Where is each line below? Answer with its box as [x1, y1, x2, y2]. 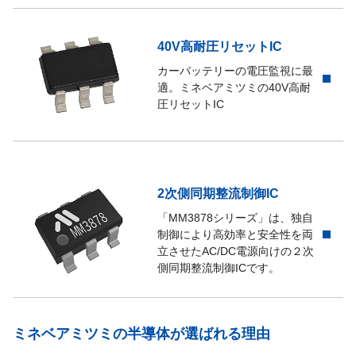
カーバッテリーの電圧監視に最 [157, 64, 314, 77]
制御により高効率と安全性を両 [157, 228, 314, 242]
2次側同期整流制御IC [157, 187, 280, 201]
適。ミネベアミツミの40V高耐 [157, 80, 311, 94]
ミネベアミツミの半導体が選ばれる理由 [13, 325, 270, 342]
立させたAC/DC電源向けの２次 [157, 245, 315, 258]
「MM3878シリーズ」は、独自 [157, 211, 314, 225]
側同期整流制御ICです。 [157, 261, 281, 275]
